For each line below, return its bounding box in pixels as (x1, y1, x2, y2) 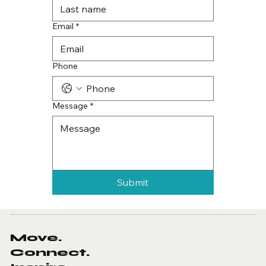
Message (52, 100, 88, 111)
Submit (117, 176, 149, 188)
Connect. (10, 246, 90, 259)
